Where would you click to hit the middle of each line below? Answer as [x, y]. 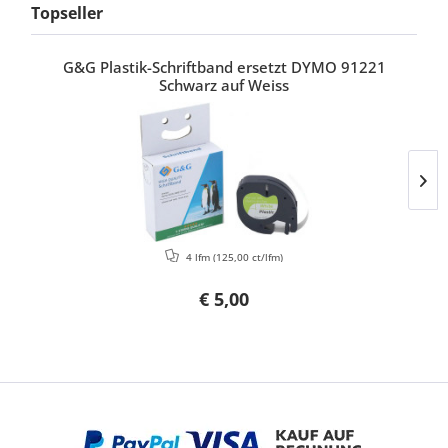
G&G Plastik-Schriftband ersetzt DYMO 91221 [224, 67]
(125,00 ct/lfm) [248, 257]
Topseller [67, 13]
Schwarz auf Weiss [224, 85]
